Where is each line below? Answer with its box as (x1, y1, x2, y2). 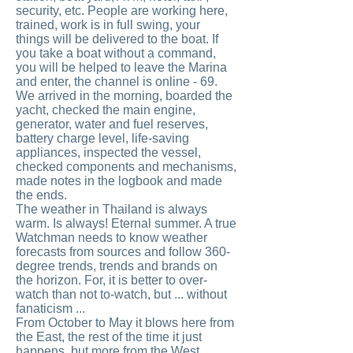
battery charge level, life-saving (16, 132, 189, 145)
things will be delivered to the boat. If (16, 32, 218, 46)
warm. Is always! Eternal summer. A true (16, 217, 236, 230)
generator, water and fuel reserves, (16, 117, 208, 131)
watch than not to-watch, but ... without (16, 288, 227, 301)
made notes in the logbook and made (16, 174, 222, 188)
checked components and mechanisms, (16, 160, 236, 173)
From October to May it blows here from (16, 316, 234, 329)
